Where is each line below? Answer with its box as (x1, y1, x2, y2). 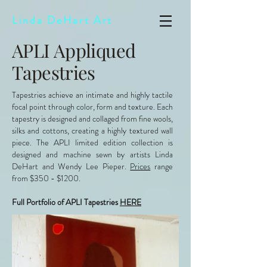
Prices (130, 160, 151, 172)
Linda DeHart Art (12, 13, 113, 28)
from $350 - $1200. (12, 172, 80, 184)
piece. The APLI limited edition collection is (12, 136, 173, 148)
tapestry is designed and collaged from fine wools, (12, 113, 173, 125)
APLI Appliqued (12, 38, 136, 63)
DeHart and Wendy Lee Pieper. (12, 160, 131, 172)
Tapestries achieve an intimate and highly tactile (12, 89, 173, 101)
